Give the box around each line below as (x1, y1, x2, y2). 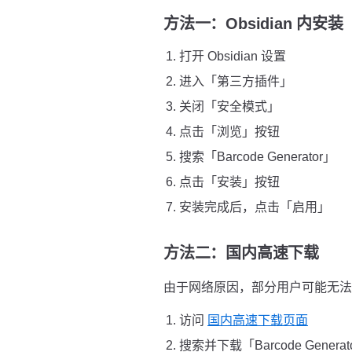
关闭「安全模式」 (179, 100, 280, 113)
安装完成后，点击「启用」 (179, 200, 330, 214)
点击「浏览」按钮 (179, 125, 280, 138)
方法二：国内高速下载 (163, 244, 319, 262)
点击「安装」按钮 (179, 175, 280, 189)
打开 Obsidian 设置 (179, 49, 286, 63)
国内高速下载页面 (207, 313, 308, 327)
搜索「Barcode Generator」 (179, 150, 335, 163)
